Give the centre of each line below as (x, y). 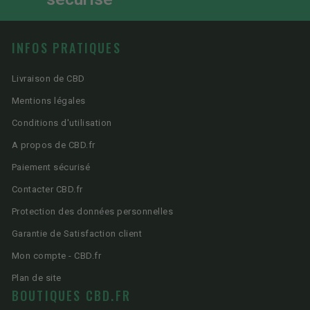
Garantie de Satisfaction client (77, 234)
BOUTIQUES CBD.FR (71, 296)
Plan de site (36, 278)
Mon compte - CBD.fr (56, 256)
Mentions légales (48, 101)
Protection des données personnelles (92, 212)
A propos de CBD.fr (53, 145)
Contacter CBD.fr (47, 190)
